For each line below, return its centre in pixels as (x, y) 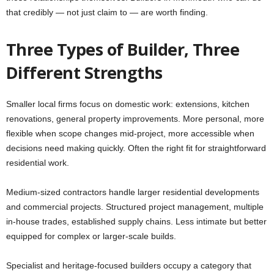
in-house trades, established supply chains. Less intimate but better (136, 222)
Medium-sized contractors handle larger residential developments (133, 192)
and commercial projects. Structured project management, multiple (135, 207)
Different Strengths (84, 73)
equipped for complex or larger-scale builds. (91, 236)
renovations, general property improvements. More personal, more (135, 119)
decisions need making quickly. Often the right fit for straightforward (136, 148)
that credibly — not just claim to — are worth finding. (107, 13)
